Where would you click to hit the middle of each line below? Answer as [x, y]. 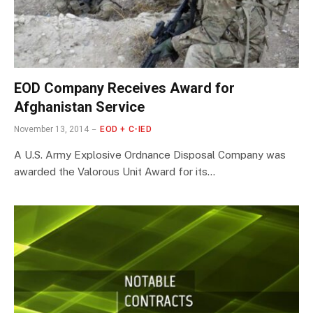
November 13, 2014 [51, 129]
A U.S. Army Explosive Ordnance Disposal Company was [150, 154]
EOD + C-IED [126, 129]
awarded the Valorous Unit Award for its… [115, 171]
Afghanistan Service [79, 107]
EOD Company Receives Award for [124, 88]
